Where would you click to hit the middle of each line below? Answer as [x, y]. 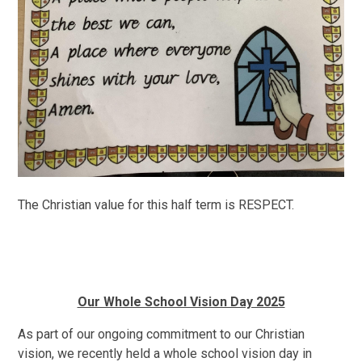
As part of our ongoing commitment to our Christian [162, 334]
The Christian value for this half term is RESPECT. [158, 204]
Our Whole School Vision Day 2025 [181, 301]
